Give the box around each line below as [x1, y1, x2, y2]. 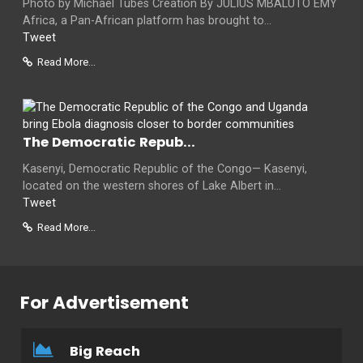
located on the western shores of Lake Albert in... [23, 179, 281, 194]
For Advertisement [20, 290, 189, 316]
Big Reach [70, 342, 140, 361]
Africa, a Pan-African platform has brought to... [23, 14, 271, 28]
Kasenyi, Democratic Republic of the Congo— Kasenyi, [23, 162, 307, 177]
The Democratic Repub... [23, 133, 195, 152]
